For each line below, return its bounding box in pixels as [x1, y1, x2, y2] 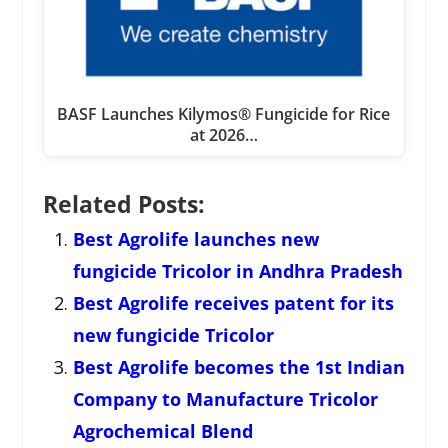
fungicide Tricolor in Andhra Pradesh [72, 259, 403, 284]
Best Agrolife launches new [72, 227, 319, 252]
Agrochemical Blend [72, 419, 253, 444]
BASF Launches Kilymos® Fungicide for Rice [57, 103, 391, 126]
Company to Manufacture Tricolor [72, 387, 378, 412]
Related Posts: [42, 189, 205, 221]
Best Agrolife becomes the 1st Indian [72, 355, 405, 380]
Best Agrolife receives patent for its [72, 291, 394, 316]
